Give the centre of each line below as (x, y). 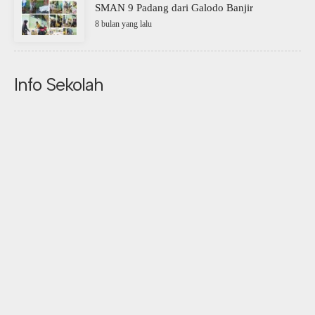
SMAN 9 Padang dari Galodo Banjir (174, 8)
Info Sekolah (59, 84)
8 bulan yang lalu (123, 24)
